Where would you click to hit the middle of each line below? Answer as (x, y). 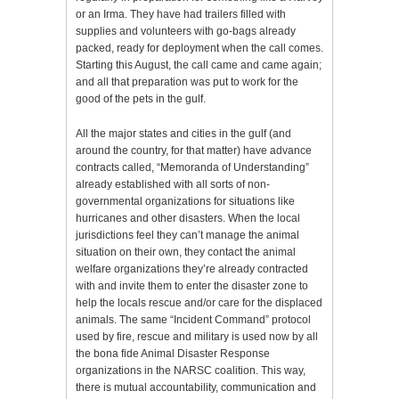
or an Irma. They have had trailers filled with (181, 15)
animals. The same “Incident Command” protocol (193, 320)
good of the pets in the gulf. (141, 99)
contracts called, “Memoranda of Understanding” (192, 168)
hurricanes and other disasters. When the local (188, 219)
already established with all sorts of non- (173, 185)
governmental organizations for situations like (185, 202)
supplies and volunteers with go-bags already (186, 32)
